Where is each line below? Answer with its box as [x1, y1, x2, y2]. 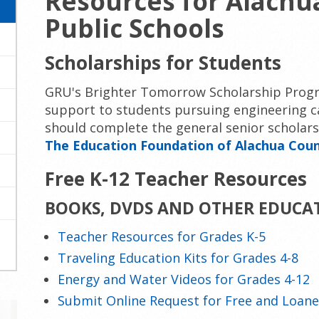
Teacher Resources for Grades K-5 [58, 228, 266, 245]
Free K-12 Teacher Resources [45, 166, 308, 192]
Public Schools [45, 11, 225, 45]
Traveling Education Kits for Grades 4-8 [58, 249, 299, 266]
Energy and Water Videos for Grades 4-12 [58, 271, 310, 288]
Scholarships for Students [45, 50, 282, 75]
